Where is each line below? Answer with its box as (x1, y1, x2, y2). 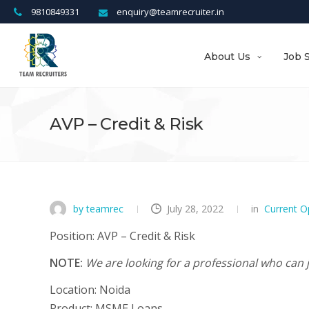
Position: (50, 228, 97, 243)
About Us (204, 50, 251, 63)
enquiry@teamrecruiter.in (114, 6, 225, 18)
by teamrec (70, 202, 123, 215)
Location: (50, 282, 97, 297)
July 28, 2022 (167, 202, 223, 215)
